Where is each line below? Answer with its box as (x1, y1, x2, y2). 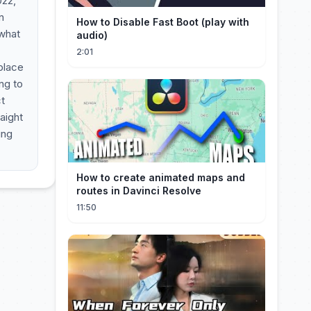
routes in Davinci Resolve (76, 185, 201, 196)
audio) (76, 29, 108, 41)
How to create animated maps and (76, 171, 245, 183)
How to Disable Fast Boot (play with (76, 16, 249, 28)
